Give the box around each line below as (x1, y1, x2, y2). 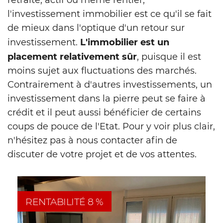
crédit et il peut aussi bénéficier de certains (7, 106, 201, 118)
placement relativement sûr (7, 50, 137, 62)
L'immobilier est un (80, 35, 169, 48)
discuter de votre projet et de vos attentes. (7, 148, 197, 160)
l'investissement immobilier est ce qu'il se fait (7, 7, 212, 19)
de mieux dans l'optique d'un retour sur (7, 21, 185, 33)
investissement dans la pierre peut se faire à (7, 92, 206, 104)
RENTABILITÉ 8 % (25, 195, 104, 208)
